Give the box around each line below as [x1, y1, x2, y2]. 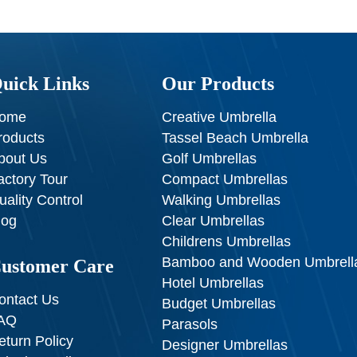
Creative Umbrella [162, 108, 277, 125]
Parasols [162, 316, 218, 332]
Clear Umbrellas [162, 212, 265, 229]
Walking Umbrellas [162, 191, 281, 208]
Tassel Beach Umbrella [162, 129, 309, 146]
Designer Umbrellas [162, 336, 288, 353]
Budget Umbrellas [162, 295, 277, 312]
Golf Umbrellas [162, 150, 257, 167]
